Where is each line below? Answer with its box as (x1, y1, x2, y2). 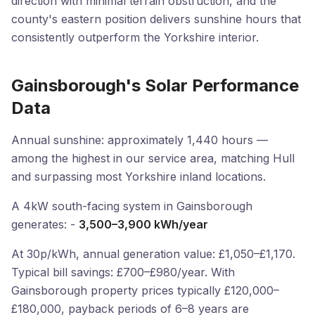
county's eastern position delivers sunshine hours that (11, 12, 301, 26)
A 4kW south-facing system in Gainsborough (11, 199, 252, 213)
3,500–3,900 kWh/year (79, 217, 208, 231)
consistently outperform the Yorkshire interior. (11, 30, 259, 44)
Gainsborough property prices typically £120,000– (11, 283, 279, 297)
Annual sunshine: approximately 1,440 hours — (11, 133, 268, 147)
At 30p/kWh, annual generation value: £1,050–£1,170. (11, 247, 295, 261)
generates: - (11, 217, 79, 231)
